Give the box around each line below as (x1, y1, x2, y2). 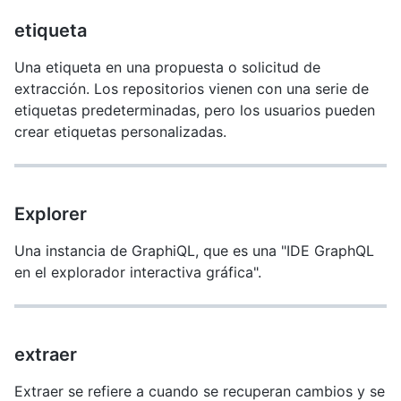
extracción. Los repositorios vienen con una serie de (14, 80, 369, 98)
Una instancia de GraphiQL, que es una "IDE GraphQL (14, 242, 374, 260)
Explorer (14, 203, 87, 225)
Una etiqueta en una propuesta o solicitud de (14, 58, 320, 76)
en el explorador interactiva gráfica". (14, 263, 261, 281)
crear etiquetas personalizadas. (14, 123, 226, 141)
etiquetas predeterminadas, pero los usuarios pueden (14, 101, 375, 119)
